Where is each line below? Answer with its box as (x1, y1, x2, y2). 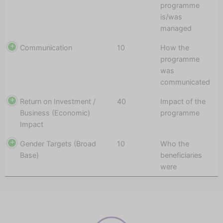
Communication (20, 43, 72, 52)
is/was (160, 12, 182, 21)
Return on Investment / (20, 97, 96, 106)
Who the (160, 139, 189, 148)
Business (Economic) (20, 108, 90, 117)
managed (160, 23, 192, 32)
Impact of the (160, 97, 206, 106)
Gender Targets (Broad (20, 139, 96, 148)
